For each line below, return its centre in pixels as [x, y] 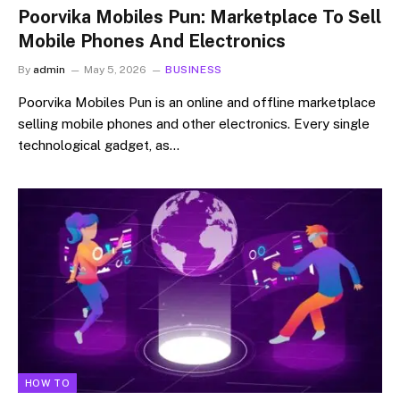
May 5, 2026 [115, 69]
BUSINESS [194, 69]
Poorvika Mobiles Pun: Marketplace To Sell [200, 17]
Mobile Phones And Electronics [152, 41]
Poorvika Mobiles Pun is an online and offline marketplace [197, 102]
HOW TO [47, 383]
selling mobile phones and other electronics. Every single [194, 123]
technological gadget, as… [99, 145]
